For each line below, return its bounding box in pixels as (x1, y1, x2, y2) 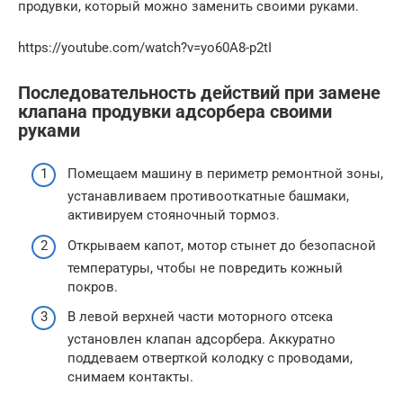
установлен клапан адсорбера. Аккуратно (67, 331, 336, 348)
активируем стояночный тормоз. (67, 207, 280, 224)
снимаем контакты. (67, 369, 193, 386)
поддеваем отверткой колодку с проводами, (67, 350, 353, 367)
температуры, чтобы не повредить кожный (67, 259, 343, 276)
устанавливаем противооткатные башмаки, (67, 188, 349, 205)
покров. (67, 278, 118, 295)
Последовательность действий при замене (18, 82, 381, 103)
